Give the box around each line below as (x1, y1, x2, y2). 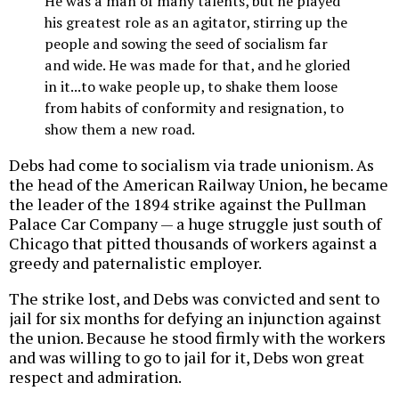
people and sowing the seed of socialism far (45, 34, 328, 54)
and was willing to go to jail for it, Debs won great (9, 346, 364, 368)
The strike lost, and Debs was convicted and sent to (9, 287, 379, 309)
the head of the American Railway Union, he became (9, 173, 388, 195)
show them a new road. (45, 119, 195, 140)
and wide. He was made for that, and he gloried (45, 55, 350, 76)
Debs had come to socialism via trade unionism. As (9, 153, 374, 175)
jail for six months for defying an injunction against (9, 306, 381, 329)
